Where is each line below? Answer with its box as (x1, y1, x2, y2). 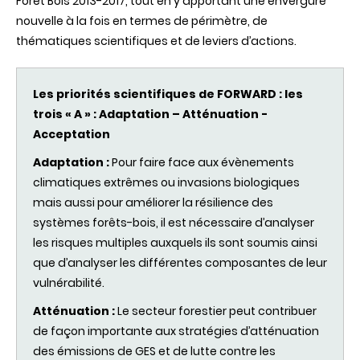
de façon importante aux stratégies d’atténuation (33, 323, 319, 340)
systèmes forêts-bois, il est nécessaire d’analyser (33, 215, 314, 231)
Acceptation (33, 126, 110, 143)
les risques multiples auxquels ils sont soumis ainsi (33, 235, 317, 252)
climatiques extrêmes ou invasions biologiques (33, 174, 300, 191)
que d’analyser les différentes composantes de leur (33, 255, 327, 272)
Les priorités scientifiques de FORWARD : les (33, 86, 303, 103)
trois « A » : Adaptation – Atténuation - (33, 106, 268, 123)
